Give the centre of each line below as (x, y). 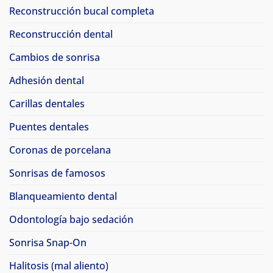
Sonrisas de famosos (57, 173)
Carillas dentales (47, 104)
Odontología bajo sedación (71, 220)
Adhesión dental (47, 81)
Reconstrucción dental (61, 34)
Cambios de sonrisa (55, 58)
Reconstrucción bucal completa (82, 11)
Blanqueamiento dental (63, 197)
